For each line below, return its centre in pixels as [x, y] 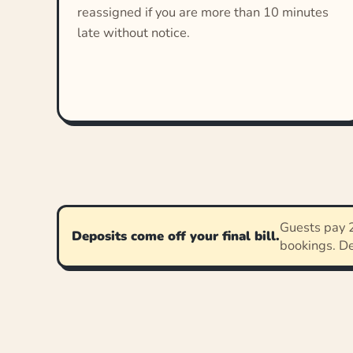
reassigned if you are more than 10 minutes [203, 13]
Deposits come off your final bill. [176, 236]
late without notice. [134, 33]
